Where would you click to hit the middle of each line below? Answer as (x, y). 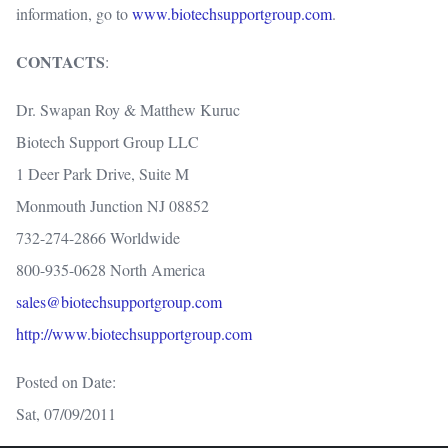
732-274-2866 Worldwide (98, 238)
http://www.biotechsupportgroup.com (134, 334)
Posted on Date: (66, 382)
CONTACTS (60, 62)
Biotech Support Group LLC (107, 142)
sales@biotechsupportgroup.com (119, 302)
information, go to (74, 14)
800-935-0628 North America (110, 270)
